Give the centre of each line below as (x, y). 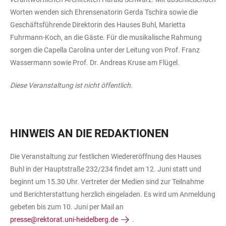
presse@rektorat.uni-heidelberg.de (64, 219)
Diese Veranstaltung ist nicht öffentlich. (71, 85)
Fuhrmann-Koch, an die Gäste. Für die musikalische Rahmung (106, 37)
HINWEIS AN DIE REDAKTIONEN (90, 133)
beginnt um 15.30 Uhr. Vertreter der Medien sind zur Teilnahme (107, 181)
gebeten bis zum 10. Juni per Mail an (68, 207)
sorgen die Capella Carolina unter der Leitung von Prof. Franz (105, 50)
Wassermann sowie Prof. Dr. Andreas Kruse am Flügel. (95, 62)
